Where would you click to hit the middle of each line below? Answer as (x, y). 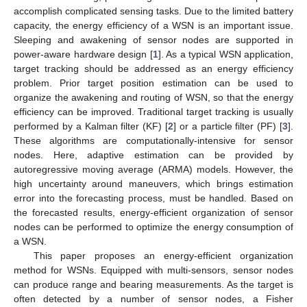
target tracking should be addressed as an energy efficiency (153, 68)
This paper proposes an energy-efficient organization (163, 255)
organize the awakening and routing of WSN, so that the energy (153, 97)
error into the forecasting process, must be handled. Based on (153, 198)
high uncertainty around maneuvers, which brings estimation (153, 183)
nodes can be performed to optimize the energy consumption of (153, 226)
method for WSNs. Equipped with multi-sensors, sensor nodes (153, 270)
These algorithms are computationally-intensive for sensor (153, 140)
